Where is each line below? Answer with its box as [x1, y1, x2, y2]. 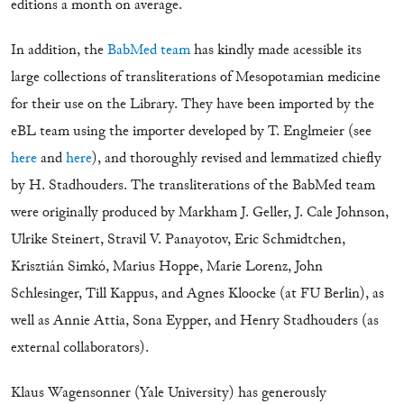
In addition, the [11, 41, 104, 60]
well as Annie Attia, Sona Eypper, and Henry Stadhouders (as [11, 312, 379, 331]
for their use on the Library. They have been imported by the [11, 96, 374, 115]
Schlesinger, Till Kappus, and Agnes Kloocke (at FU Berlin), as [11, 285, 384, 304]
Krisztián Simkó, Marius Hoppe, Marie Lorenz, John [11, 258, 323, 277]
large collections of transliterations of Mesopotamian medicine [11, 69, 381, 87]
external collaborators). [11, 339, 149, 358]
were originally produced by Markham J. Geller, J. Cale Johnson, [11, 204, 389, 223]
